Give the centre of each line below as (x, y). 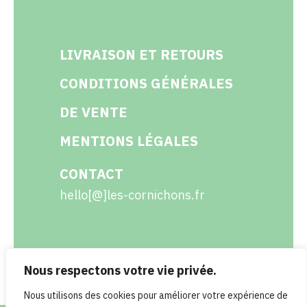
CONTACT (91, 174)
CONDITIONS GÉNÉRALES (146, 84)
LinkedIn (199, 291)
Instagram (159, 291)
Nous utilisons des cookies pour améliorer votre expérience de (156, 295)
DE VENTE (93, 112)
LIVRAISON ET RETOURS (141, 55)
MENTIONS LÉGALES (128, 141)
